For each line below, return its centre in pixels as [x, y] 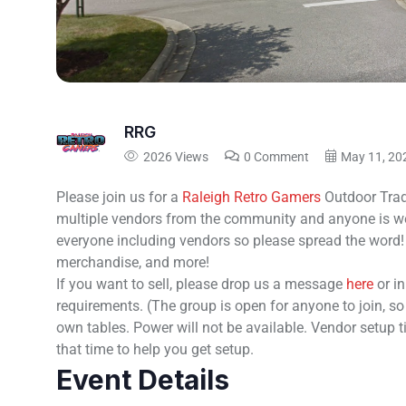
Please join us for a [119, 197]
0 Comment [276, 156]
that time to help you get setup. [155, 349]
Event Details [143, 380]
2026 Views [176, 156]
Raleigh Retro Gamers [251, 197]
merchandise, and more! [133, 262]
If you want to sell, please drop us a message [201, 284]
